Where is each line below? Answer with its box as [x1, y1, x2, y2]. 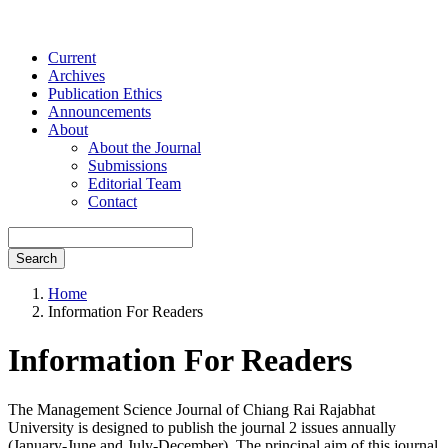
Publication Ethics [48, 85, 162, 102]
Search [16, 251, 57, 266]
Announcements [48, 103, 151, 120]
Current [48, 49, 96, 66]
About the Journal [88, 139, 201, 156]
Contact [88, 193, 137, 210]
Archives [48, 67, 105, 84]
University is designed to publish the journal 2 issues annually [8, 418, 396, 436]
